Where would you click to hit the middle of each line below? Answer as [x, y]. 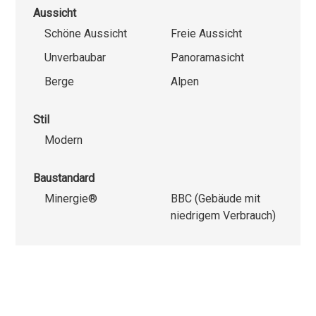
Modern [64, 140]
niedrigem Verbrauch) [223, 215]
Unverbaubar [75, 57]
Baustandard [64, 178]
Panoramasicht [207, 57]
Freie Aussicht [206, 33]
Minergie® [71, 198]
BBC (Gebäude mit [215, 198]
